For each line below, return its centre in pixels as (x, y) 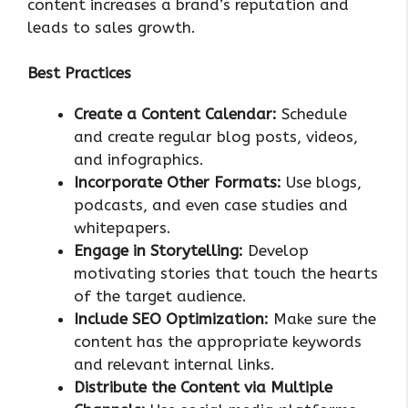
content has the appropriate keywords (218, 342)
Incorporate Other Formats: (180, 183)
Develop (278, 251)
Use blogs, (324, 183)
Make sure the (322, 319)
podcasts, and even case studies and (211, 205)
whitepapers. (122, 228)
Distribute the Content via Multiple (203, 388)
